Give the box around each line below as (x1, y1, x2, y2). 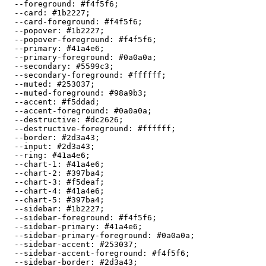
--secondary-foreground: (5, 70, 128, 80)
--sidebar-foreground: (5, 213, 119, 222)
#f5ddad (62, 97, 95, 106)
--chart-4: (5, 186, 66, 195)
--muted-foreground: (5, 88, 109, 97)
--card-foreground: (5, 17, 104, 26)
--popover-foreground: (5, 34, 119, 44)
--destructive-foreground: (5, 123, 138, 133)
